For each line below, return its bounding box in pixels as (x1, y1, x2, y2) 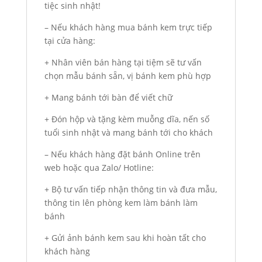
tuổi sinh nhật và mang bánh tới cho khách (44, 127, 213, 139)
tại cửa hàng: (44, 35, 95, 47)
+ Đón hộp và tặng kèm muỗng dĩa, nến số (44, 113, 209, 125)
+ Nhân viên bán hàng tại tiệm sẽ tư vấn (44, 57, 202, 68)
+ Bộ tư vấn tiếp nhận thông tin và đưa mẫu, (44, 184, 217, 195)
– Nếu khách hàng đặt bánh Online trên (44, 149, 201, 160)
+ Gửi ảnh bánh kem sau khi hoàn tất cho (44, 232, 206, 244)
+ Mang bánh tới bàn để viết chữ (44, 92, 173, 104)
